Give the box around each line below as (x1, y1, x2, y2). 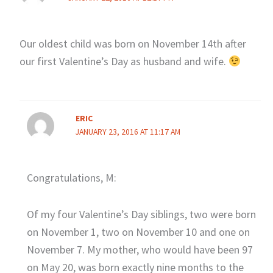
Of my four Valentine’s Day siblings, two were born (26, 207, 256, 222)
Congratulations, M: (26, 170, 116, 185)
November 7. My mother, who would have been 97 (26, 243, 253, 257)
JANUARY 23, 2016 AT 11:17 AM (75, 126, 180, 137)
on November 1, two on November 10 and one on (26, 225, 250, 239)
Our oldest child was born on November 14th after (19, 37, 246, 51)
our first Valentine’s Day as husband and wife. (19, 54, 229, 69)
